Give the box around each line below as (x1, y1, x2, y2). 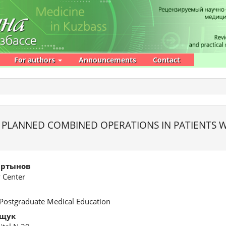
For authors (14, 55, 57, 65)
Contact (153, 55, 180, 65)
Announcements (79, 55, 136, 65)
